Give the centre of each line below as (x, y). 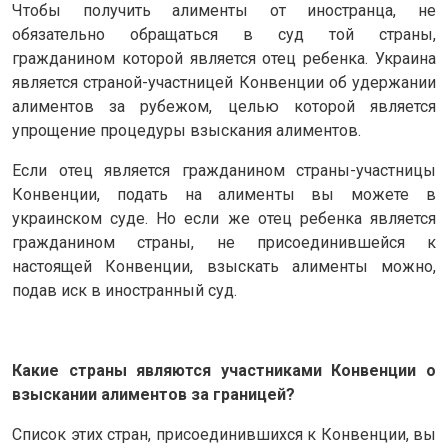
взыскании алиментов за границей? (153, 394)
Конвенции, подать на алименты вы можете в (224, 194)
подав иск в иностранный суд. (124, 290)
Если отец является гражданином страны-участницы (224, 170)
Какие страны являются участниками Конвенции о (224, 370)
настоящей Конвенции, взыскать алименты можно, (224, 266)
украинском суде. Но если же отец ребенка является (224, 218)
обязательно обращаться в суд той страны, (224, 34)
